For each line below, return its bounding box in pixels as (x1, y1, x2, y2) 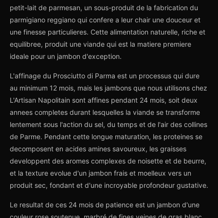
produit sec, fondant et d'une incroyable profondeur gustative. (10, 181, 208, 189)
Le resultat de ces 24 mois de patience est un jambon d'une (10, 200, 200, 209)
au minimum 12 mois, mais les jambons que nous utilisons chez (10, 84, 207, 92)
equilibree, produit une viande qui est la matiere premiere (10, 40, 191, 48)
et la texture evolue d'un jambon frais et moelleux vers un (10, 169, 191, 177)
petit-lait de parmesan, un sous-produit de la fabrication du (10, 3, 198, 12)
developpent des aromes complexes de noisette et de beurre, (10, 157, 206, 165)
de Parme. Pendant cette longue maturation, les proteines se (10, 132, 202, 141)
